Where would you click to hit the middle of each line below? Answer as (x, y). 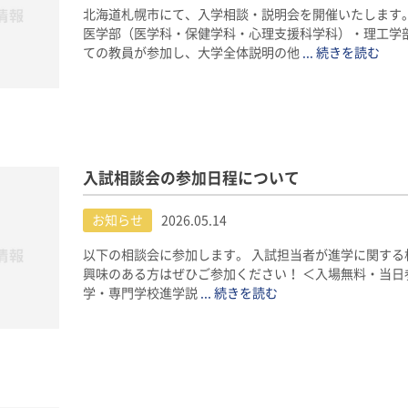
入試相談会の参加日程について (191, 178)
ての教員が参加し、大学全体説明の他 (192, 53)
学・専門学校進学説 (141, 293)
